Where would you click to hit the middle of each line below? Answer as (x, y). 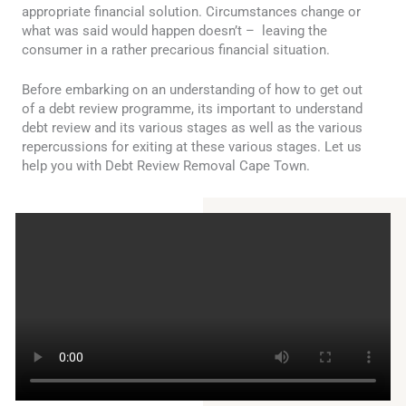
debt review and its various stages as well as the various (192, 128)
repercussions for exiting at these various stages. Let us (192, 147)
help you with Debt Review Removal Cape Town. (166, 166)
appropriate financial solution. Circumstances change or (191, 11)
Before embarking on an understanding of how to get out (192, 90)
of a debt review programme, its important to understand (192, 109)
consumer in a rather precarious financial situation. (176, 49)
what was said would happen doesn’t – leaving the (174, 30)
